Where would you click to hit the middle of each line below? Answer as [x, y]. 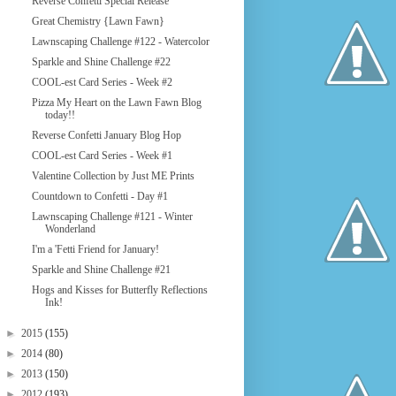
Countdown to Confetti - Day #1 [99, 196]
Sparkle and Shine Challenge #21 [101, 270]
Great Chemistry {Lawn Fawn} [98, 21]
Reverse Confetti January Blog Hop [106, 135]
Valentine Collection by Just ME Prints [113, 176]
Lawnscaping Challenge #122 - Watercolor [120, 42]
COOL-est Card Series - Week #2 [102, 82]
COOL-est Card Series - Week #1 [102, 156]
